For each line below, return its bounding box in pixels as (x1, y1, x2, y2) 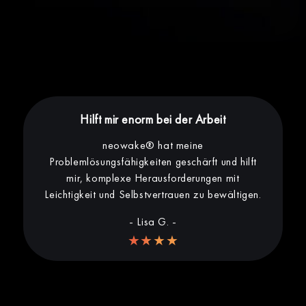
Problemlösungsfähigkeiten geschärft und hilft (48, 154, 257, 169)
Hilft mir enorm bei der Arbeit (80, 111, 226, 127)
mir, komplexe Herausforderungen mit (66, 170, 240, 185)
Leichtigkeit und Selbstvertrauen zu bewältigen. (44, 186, 262, 201)
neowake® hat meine (102, 137, 204, 152)
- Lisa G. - (129, 214, 177, 229)
